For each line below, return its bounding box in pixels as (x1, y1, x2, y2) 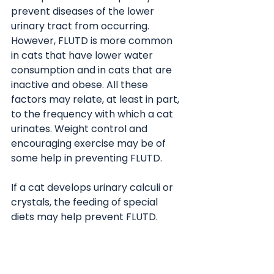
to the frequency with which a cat (11, 107, 176, 121)
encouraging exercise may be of (11, 136, 168, 150)
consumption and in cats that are (11, 63, 174, 77)
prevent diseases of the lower (11, 4, 157, 18)
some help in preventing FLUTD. (11, 151, 162, 165)
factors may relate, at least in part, (11, 92, 182, 106)
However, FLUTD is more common (11, 34, 175, 48)
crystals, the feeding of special (11, 195, 160, 209)
